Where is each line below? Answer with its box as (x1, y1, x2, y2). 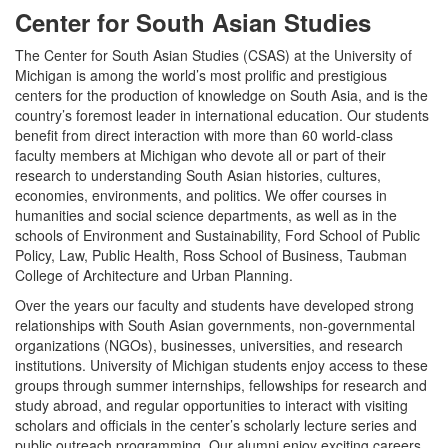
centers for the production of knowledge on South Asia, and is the (15, 85, 428, 105)
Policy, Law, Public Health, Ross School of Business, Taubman (15, 245, 407, 265)
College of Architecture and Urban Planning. (15, 265, 293, 285)
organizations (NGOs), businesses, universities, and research (15, 335, 403, 355)
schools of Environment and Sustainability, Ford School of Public (15, 225, 420, 245)
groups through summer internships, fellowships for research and (15, 375, 427, 395)
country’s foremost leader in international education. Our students (15, 105, 429, 125)
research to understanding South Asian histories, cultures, (15, 165, 381, 185)
